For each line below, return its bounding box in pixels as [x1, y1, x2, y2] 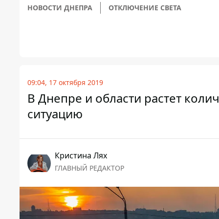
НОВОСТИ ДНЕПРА [27, 3, 92, 13]
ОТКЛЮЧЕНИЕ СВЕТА [109, 3, 181, 13]
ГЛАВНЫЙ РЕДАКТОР [55, 163, 124, 173]
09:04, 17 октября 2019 [27, 78, 103, 88]
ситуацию [27, 106, 83, 122]
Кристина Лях [55, 150, 107, 161]
